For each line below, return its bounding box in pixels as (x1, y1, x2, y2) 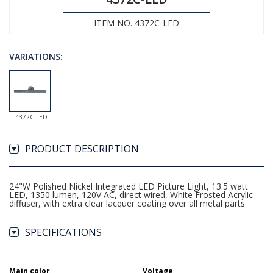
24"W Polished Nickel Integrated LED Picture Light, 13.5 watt (9, 180, 248, 192)
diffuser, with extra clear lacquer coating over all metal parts (9, 197, 245, 209)
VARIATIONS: (9, 51, 63, 62)
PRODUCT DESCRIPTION (25, 142, 139, 155)
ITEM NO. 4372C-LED (94, 17, 179, 29)
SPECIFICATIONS (25, 225, 102, 239)
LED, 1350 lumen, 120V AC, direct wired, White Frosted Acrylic (9, 189, 253, 200)
